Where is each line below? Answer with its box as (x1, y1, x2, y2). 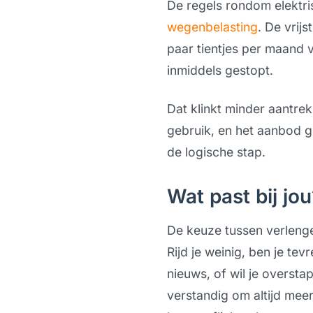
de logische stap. (166, 145, 265, 159)
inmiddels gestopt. (166, 63, 273, 78)
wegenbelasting (166, 20, 258, 34)
